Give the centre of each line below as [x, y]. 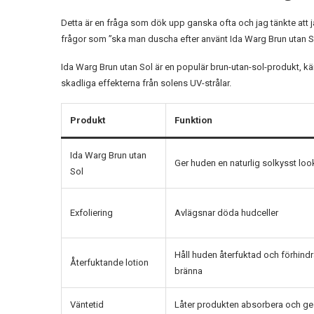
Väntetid [87, 304]
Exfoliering [91, 212]
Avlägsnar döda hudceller [226, 212]
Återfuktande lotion [109, 262]
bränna [189, 271]
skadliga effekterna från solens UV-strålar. [146, 83]
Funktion [193, 120]
